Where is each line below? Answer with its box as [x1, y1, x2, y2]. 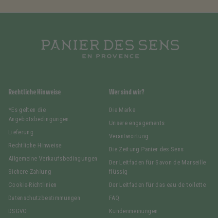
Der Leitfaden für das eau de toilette [109, 181, 206, 189]
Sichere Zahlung [8, 168, 52, 176]
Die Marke [109, 106, 136, 114]
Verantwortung [109, 132, 149, 140]
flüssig [109, 168, 128, 176]
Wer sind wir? [109, 88, 145, 96]
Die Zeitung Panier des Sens [109, 145, 184, 153]
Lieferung [8, 128, 34, 136]
